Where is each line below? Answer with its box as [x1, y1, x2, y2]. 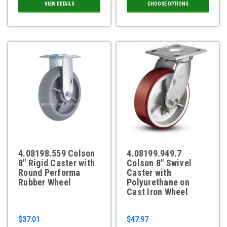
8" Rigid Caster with [18, 157, 95, 168]
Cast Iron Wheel [127, 186, 188, 197]
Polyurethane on [127, 176, 190, 187]
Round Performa [18, 167, 81, 178]
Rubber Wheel [18, 176, 71, 187]
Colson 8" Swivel [127, 157, 192, 168]
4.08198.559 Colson [18, 147, 95, 159]
